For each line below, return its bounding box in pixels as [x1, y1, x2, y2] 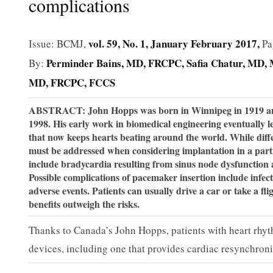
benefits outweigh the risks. [29, 196, 140, 211]
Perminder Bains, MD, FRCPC [46, 55, 182, 71]
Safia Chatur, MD [186, 55, 264, 71]
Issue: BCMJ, [29, 36, 88, 51]
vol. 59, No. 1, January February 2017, [88, 35, 262, 51]
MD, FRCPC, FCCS [29, 74, 115, 90]
